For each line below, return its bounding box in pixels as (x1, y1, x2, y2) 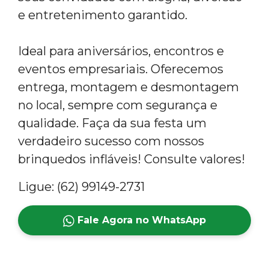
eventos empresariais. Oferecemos (18, 62, 223, 76)
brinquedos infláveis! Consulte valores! (18, 152, 245, 166)
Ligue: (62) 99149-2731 (18, 180, 145, 194)
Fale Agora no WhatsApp (74, 214, 207, 226)
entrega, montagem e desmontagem (18, 80, 239, 94)
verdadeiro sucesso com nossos (18, 134, 204, 148)
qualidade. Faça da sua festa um (18, 116, 207, 130)
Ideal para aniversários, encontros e (18, 44, 224, 58)
